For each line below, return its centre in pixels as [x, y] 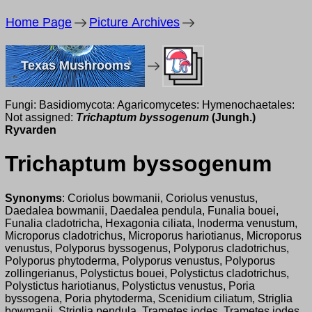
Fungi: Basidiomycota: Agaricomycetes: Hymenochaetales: [150, 105]
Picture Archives [134, 22]
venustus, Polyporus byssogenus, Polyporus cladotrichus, [147, 248]
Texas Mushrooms [75, 65]
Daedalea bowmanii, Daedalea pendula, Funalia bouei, [142, 210]
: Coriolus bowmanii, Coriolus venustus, [160, 198]
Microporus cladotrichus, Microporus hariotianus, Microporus [153, 235]
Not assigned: [40, 117]
